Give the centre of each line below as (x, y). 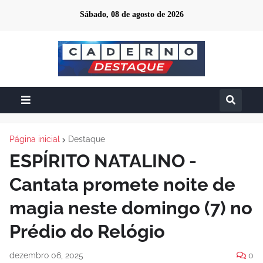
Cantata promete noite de (122, 184)
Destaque (87, 139)
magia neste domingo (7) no (131, 208)
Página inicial (35, 139)
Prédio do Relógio (87, 231)
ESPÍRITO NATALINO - (103, 161)
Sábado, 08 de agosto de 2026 (131, 14)
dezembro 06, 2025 (46, 255)
